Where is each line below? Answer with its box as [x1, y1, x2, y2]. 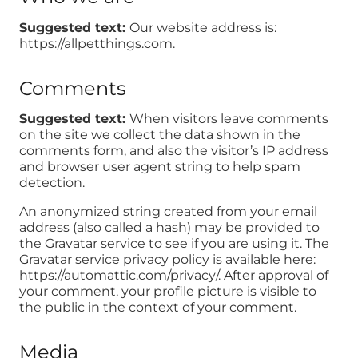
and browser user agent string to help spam [19, 159, 300, 175]
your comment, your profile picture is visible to [19, 284, 316, 300]
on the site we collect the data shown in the [19, 127, 300, 143]
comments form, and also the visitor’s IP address [19, 143, 328, 159]
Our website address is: [129, 19, 276, 35]
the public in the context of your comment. [19, 300, 296, 316]
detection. [19, 175, 85, 191]
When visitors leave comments [129, 111, 328, 127]
